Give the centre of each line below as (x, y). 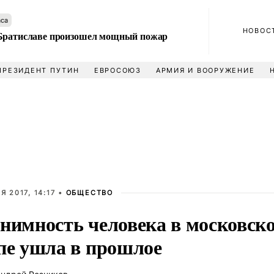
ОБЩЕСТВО (89, 193)
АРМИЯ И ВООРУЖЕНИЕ (205, 70)
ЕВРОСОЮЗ (117, 70)
